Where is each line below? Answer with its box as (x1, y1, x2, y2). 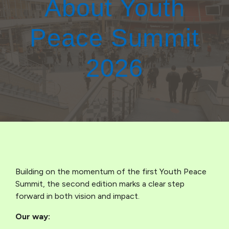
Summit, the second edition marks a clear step (15, 179, 185, 189)
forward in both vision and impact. (15, 191, 140, 201)
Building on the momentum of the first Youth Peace (15, 167, 207, 177)
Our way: (15, 212, 50, 222)
